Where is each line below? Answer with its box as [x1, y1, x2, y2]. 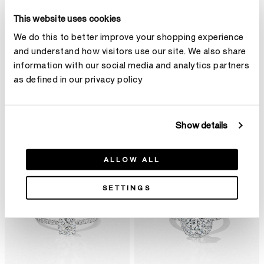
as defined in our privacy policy [14, 73, 143, 86]
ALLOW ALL [103, 154, 161, 164]
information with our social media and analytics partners [14, 59, 249, 72]
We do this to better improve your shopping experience [14, 31, 244, 44]
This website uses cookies [14, 12, 121, 25]
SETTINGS [103, 183, 151, 193]
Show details [176, 119, 228, 132]
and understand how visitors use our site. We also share [14, 45, 246, 58]
